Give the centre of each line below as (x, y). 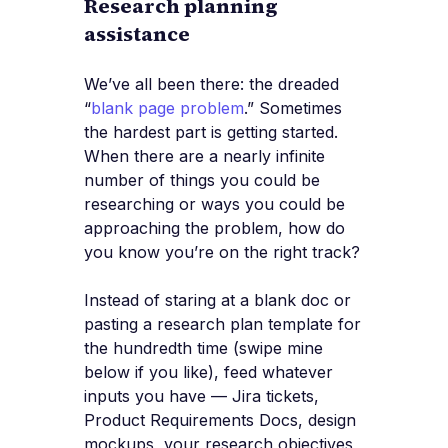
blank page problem (167, 108)
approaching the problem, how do (214, 228)
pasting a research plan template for (222, 324)
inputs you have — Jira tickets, (201, 396)
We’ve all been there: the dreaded (211, 84)
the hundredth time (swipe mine (203, 348)
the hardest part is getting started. (211, 132)
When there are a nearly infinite (204, 156)
